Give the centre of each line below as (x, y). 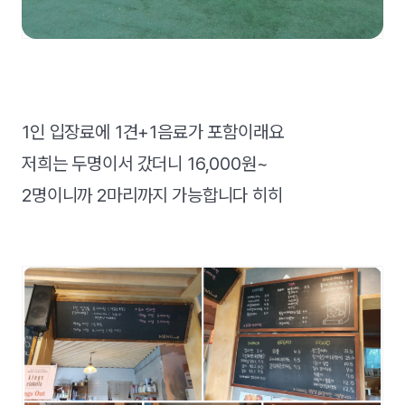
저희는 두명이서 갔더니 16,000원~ (145, 163)
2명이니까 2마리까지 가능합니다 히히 (152, 195)
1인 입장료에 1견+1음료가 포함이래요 (153, 132)
